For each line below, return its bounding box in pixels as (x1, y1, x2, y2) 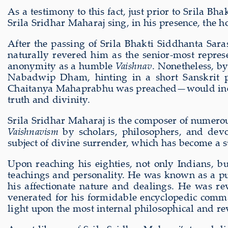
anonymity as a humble (8, 59, 116, 72)
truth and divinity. (8, 92, 90, 106)
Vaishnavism (8, 124, 59, 138)
